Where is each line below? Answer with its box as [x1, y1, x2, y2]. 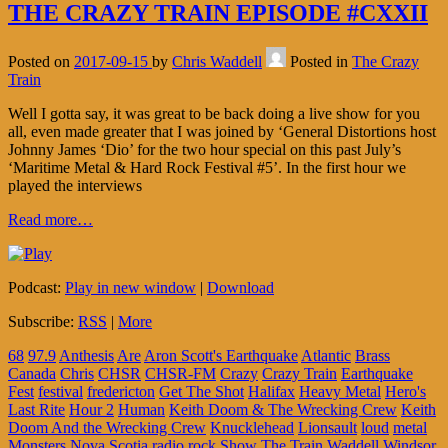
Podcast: [8, 278, 65, 296]
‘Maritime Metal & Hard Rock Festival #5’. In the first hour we [8, 158, 406, 176]
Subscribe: [8, 312, 78, 330]
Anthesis [59, 346, 114, 364]
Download [207, 278, 274, 296]
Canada [8, 364, 56, 382]
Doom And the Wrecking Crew [8, 418, 206, 436]
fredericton [87, 382, 155, 400]
